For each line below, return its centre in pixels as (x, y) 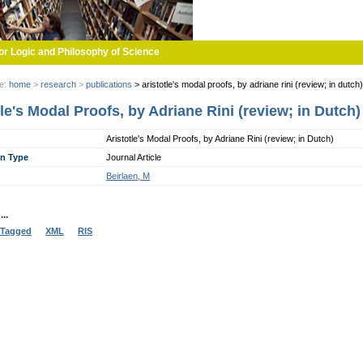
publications (109, 84)
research (58, 84)
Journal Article (134, 157)
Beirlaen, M (128, 175)
